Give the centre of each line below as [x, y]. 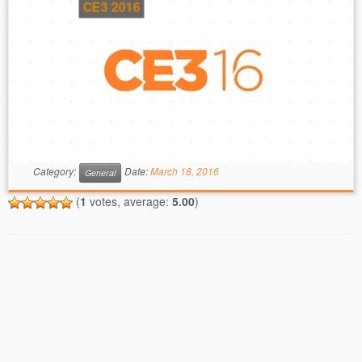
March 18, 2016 [184, 171]
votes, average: [129, 201]
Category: [55, 171]
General [100, 173]
